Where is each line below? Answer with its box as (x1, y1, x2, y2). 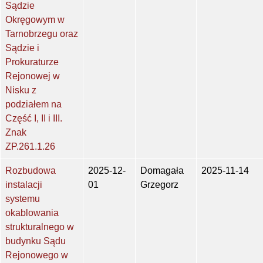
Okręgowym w (5, 15, 65, 25)
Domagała (140, 166, 184, 176)
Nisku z (5, 85, 36, 96)
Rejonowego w (5, 250, 68, 261)
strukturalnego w (5, 222, 74, 232)
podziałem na (5, 99, 62, 110)
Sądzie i (5, 43, 39, 53)
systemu (5, 194, 40, 204)
